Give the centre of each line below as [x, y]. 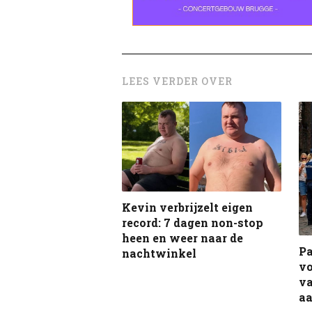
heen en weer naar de [182, 238]
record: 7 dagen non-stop [193, 223]
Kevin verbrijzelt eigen [187, 208]
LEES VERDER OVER [177, 81]
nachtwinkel [159, 253]
